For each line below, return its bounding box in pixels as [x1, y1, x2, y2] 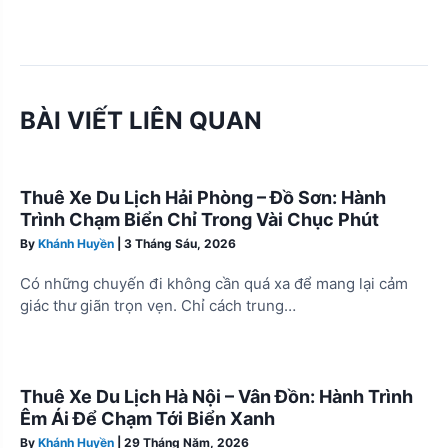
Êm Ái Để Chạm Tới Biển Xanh [20, 407, 275, 429]
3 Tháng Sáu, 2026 [124, 235, 236, 251]
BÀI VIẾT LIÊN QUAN [20, 105, 262, 135]
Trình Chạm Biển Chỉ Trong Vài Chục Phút [20, 208, 379, 230]
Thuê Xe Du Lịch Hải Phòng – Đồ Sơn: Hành [20, 186, 386, 208]
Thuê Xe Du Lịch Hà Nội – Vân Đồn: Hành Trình [20, 385, 413, 407]
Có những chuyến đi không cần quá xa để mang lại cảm [20, 274, 408, 294]
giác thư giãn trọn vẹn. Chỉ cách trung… [20, 296, 296, 316]
